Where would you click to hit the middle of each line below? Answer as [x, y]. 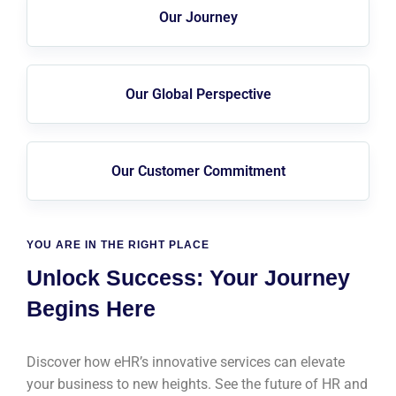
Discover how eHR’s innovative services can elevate [186, 362]
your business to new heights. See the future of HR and [197, 384]
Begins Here [91, 308]
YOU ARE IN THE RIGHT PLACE [118, 245]
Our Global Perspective [198, 94]
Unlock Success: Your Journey [188, 278]
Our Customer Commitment [198, 171]
